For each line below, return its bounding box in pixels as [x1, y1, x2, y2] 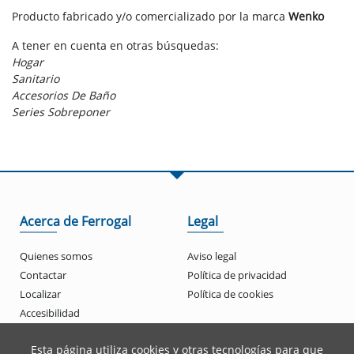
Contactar [20, 268, 66, 283]
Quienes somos [20, 249, 92, 264]
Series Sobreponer [12, 104, 110, 120]
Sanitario [12, 71, 59, 87]
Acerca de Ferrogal [20, 213, 131, 231]
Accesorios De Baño [12, 88, 115, 104]
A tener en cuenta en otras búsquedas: [12, 38, 219, 54]
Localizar [20, 287, 61, 302]
